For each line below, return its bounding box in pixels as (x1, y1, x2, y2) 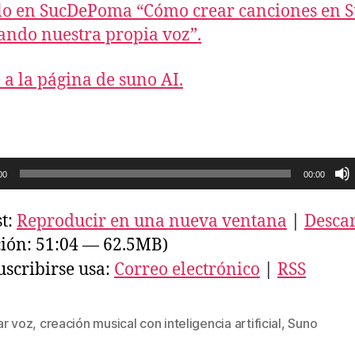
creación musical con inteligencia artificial (39, 315, 281, 332)
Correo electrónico (114, 259, 260, 281)
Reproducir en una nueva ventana (17, 211, 287, 233)
